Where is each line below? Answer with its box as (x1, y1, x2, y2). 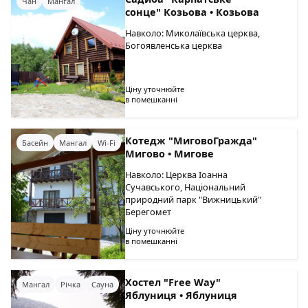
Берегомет (125, 206, 172, 218)
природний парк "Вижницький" (125, 193, 262, 206)
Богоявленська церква (125, 39, 223, 52)
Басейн (22, 137, 48, 148)
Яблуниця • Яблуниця (125, 289, 238, 302)
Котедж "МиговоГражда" (125, 134, 258, 147)
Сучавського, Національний (125, 181, 246, 193)
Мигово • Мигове (125, 147, 214, 160)
